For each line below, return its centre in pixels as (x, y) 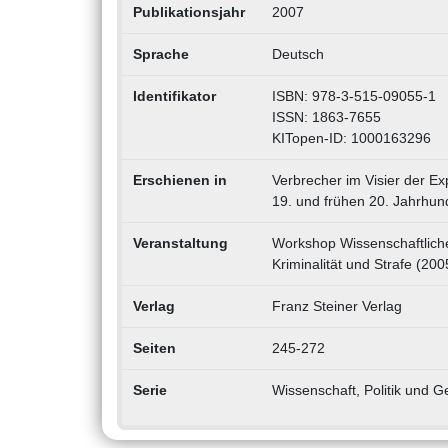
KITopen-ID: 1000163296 (351, 138)
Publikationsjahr (188, 12)
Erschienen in (179, 180)
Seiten (154, 348)
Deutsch (297, 54)
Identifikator (174, 96)
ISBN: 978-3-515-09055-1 (353, 96)
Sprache (160, 54)
